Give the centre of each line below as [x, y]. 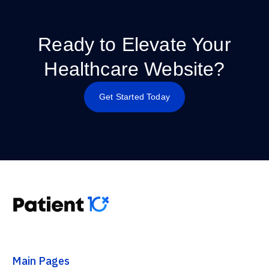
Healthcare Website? [134, 69]
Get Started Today [134, 97]
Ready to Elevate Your [134, 44]
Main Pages [41, 261]
